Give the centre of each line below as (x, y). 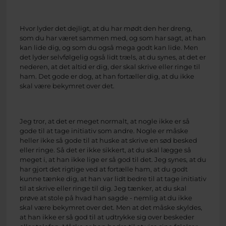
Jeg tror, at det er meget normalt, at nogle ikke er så (105, 121)
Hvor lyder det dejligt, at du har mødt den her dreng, (106, 28)
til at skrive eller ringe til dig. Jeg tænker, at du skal (103, 188)
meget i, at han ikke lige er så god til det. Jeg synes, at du (113, 160)
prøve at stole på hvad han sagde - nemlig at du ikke (106, 198)
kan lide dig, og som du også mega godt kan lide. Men (109, 47)
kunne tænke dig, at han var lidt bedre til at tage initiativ (113, 179)
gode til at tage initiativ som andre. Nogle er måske (104, 131)
